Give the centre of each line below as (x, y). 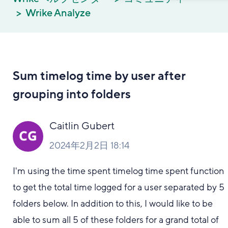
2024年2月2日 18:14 (90, 146)
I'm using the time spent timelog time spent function (119, 171)
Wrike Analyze (58, 13)
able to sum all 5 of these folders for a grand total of (116, 220)
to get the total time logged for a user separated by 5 (119, 187)
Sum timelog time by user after (99, 76)
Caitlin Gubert (82, 126)
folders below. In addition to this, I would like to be (113, 204)
